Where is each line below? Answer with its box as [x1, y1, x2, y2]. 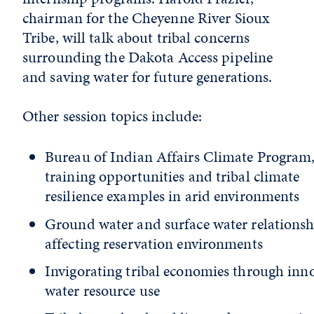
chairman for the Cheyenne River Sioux [22, 7, 270, 29]
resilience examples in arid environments [45, 185, 300, 207]
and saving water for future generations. [22, 66, 273, 88]
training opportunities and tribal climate [45, 165, 300, 188]
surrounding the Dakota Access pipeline [22, 46, 273, 68]
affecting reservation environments [45, 232, 263, 254]
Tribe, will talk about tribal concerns [22, 27, 250, 48]
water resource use [45, 279, 161, 301]
